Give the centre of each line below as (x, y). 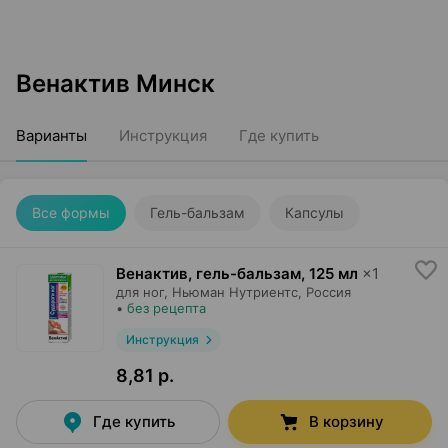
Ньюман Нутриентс (235, 292)
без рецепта (166, 308)
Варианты (51, 135)
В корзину (346, 421)
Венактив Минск (115, 83)
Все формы (71, 212)
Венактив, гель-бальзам (208, 273)
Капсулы (314, 212)
